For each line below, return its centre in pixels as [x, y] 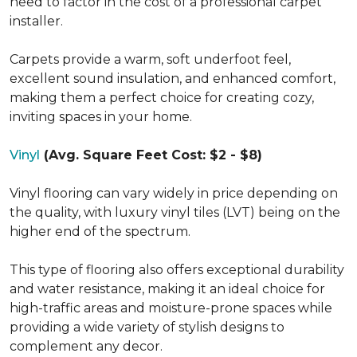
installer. [36, 21]
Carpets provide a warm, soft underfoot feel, [150, 59]
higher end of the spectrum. [102, 231]
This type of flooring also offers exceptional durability [177, 269]
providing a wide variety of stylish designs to [147, 327]
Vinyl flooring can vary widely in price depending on [174, 193]
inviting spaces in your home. [101, 116]
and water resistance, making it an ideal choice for [167, 288]
